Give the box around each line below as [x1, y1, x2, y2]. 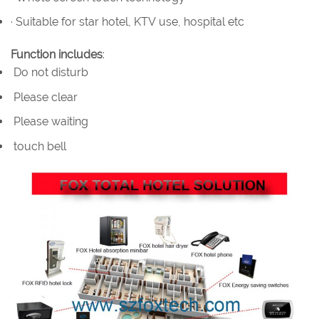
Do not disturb [11, 65, 88, 79]
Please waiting [11, 115, 88, 129]
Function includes [11, 47, 103, 61]
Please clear [11, 90, 78, 104]
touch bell [11, 139, 66, 153]
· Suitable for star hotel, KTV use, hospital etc [11, 15, 244, 29]
